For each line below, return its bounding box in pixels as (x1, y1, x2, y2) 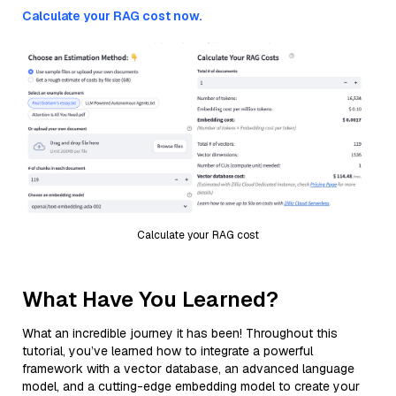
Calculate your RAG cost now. (22, 8, 202, 24)
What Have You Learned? (22, 285, 278, 313)
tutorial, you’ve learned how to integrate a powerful (22, 342, 313, 359)
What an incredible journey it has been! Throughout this (22, 324, 338, 341)
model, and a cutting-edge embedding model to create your (22, 377, 360, 394)
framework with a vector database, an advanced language (22, 360, 354, 377)
